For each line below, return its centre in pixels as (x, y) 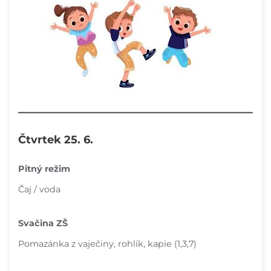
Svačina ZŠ (43, 223)
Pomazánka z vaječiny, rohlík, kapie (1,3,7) (107, 243)
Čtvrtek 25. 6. (56, 140)
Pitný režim (44, 169)
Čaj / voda (39, 190)
